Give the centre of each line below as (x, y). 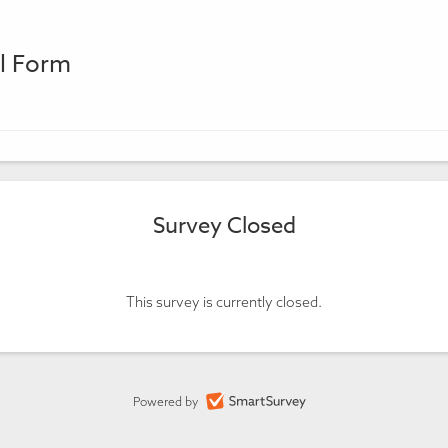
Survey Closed (224, 226)
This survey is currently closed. (224, 302)
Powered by (166, 401)
